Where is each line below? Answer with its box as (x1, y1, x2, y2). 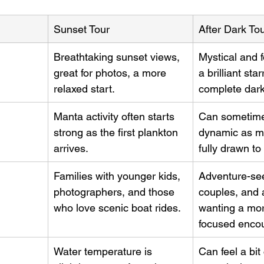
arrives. (54, 141, 88, 154)
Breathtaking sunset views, (54, 50, 183, 63)
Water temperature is (54, 245, 155, 258)
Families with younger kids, (54, 169, 183, 182)
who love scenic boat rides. (54, 201, 181, 214)
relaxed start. (54, 82, 115, 95)
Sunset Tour (54, 22, 110, 35)
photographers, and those (54, 185, 177, 198)
